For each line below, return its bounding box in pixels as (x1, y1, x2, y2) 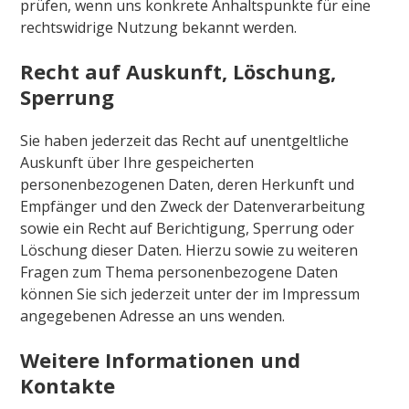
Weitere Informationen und (20, 345, 301, 373)
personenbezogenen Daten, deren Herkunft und (20, 173, 355, 194)
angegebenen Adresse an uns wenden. (20, 305, 286, 326)
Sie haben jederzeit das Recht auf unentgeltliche (20, 130, 350, 151)
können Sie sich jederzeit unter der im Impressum (20, 283, 361, 304)
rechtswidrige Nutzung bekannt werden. (20, 16, 298, 37)
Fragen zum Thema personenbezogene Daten (20, 261, 339, 282)
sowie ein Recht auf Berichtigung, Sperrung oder (20, 217, 355, 238)
